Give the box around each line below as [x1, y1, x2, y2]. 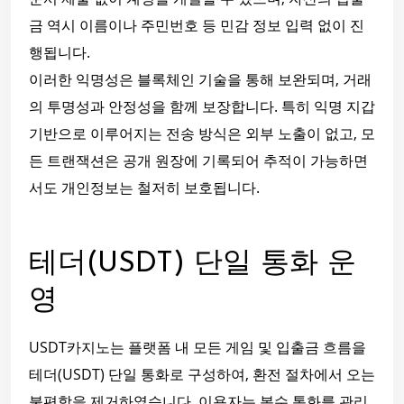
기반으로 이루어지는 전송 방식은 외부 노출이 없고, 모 [29, 124, 375, 144]
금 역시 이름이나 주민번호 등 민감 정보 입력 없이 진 [29, 15, 364, 36]
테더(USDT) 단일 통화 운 [29, 250, 356, 280]
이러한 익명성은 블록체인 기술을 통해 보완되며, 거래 [29, 69, 372, 90]
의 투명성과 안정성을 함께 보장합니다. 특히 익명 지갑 [29, 96, 375, 117]
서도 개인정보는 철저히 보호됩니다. [29, 178, 260, 198]
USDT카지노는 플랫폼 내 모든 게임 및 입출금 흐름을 [29, 337, 366, 358]
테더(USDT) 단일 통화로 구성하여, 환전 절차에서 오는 [29, 364, 375, 385]
